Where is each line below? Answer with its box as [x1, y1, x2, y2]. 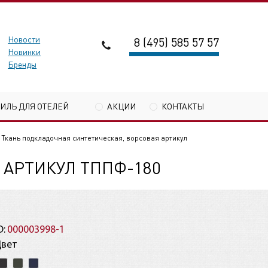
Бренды [8, 59, 37, 69]
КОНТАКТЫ [162, 100, 204, 111]
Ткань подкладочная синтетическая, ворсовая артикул [1, 133, 187, 142]
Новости [8, 33, 41, 44]
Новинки [8, 46, 41, 57]
